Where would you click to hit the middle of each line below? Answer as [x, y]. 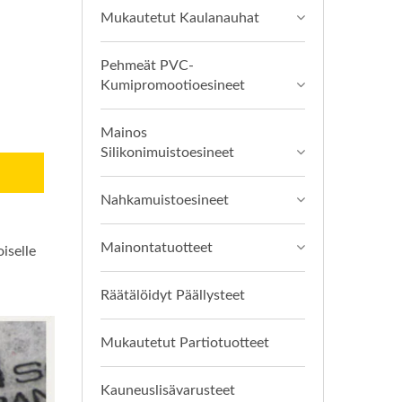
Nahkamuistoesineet [165, 200]
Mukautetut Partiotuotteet [185, 343]
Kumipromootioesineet [173, 85]
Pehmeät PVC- [147, 66]
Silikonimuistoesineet [167, 153]
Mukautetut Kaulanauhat [180, 18]
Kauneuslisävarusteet [168, 390]
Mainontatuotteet [157, 248]
